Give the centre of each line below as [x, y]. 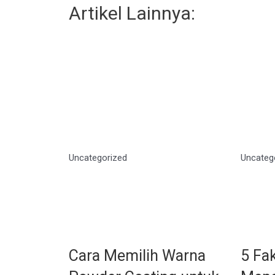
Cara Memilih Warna [137, 255]
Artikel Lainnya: [132, 13]
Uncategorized [98, 157]
